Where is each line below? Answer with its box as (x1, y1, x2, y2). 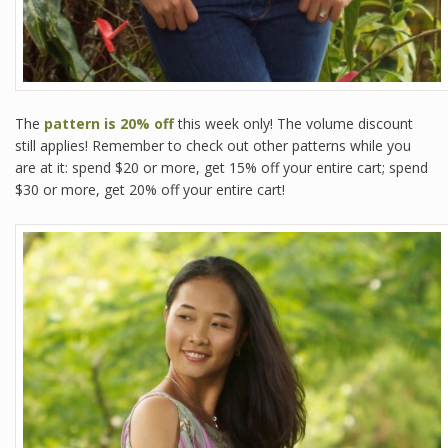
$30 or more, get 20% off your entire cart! (15, 180, 285, 200)
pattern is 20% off (44, 114, 178, 134)
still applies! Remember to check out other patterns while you (15, 136, 411, 156)
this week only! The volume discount (178, 114, 413, 134)
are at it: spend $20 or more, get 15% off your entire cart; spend (15, 158, 428, 178)
